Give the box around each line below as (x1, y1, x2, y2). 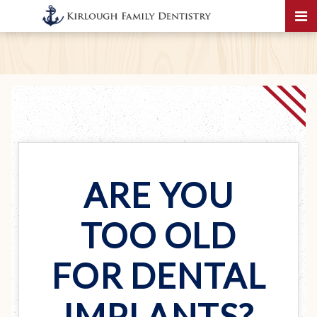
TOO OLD (80, 215, 237, 255)
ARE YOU (83, 175, 234, 215)
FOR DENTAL (51, 255, 266, 296)
